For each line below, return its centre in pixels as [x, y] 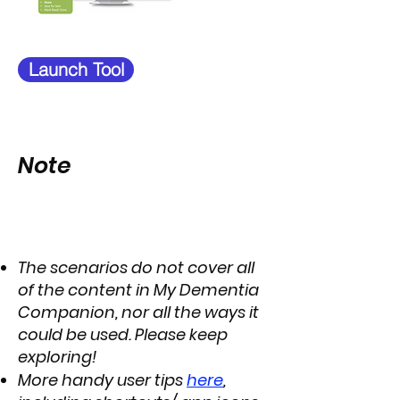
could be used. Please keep [123, 334]
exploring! [57, 357]
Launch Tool [76, 69]
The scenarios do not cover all [136, 267]
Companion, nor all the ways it [138, 312]
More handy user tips [102, 380]
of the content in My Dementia [138, 290]
